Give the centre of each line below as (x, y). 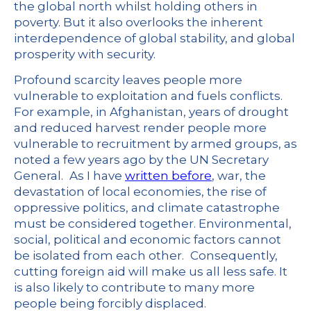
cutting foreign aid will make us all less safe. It (151, 271)
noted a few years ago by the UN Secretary (141, 159)
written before (168, 175)
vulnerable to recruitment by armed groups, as (155, 143)
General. (40, 175)
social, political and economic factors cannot (148, 239)
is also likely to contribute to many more (136, 287)
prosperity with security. (85, 54)
